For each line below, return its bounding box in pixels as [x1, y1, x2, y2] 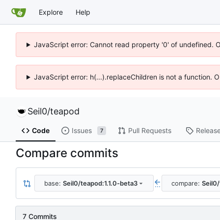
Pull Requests [128, 126, 171, 135]
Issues [71, 126, 92, 135]
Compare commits [16, 146, 118, 161]
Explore [39, 7, 63, 16]
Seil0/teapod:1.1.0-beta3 [62, 179, 137, 187]
